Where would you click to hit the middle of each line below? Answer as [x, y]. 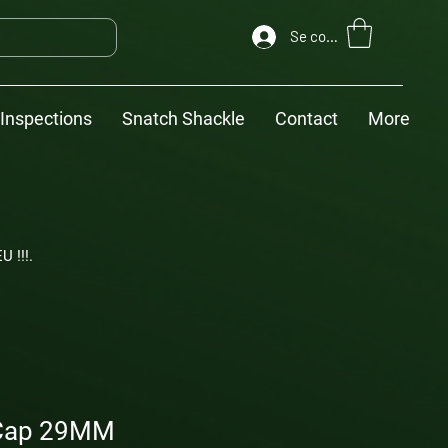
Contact [306, 118]
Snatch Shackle [183, 118]
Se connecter [333, 36]
